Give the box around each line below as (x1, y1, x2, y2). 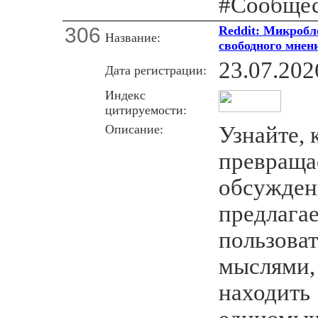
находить (219, 279, 310, 305)
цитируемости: (105, 102, 187, 117)
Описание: (105, 121, 163, 136)
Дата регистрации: (105, 62, 207, 77)
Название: (105, 30, 160, 45)
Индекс (105, 87, 146, 102)
